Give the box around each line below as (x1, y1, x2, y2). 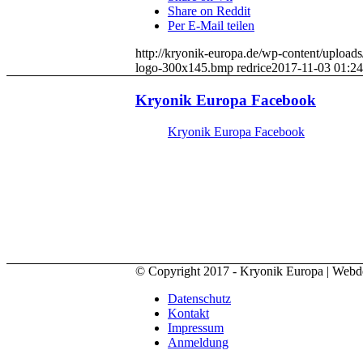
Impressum (168, 321, 224, 335)
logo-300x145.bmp (135, 61, 233, 75)
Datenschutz (168, 292, 231, 306)
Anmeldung (168, 335, 228, 350)
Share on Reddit (168, 4, 250, 19)
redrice (237, 61, 271, 75)
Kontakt (168, 306, 209, 321)
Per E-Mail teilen (168, 19, 254, 33)
